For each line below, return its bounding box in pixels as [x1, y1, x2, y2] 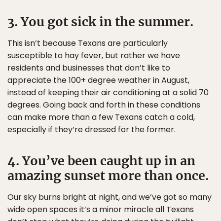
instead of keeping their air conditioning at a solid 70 [7, 87, 209, 99]
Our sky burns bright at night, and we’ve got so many [7, 191, 212, 203]
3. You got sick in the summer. [7, 14, 193, 30]
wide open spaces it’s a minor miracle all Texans [7, 204, 194, 216]
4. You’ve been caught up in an [7, 153, 195, 169]
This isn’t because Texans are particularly [7, 37, 168, 49]
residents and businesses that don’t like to [7, 62, 170, 74]
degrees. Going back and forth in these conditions [7, 99, 200, 111]
